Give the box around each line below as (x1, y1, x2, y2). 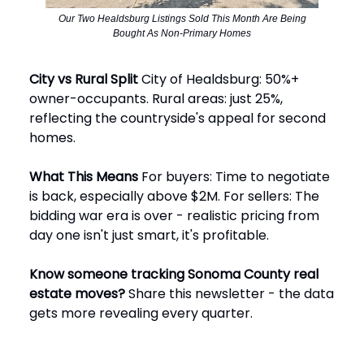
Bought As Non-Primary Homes (113, 27, 251, 39)
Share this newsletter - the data (125, 284, 334, 303)
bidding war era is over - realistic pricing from (29, 206, 319, 225)
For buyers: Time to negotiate (138, 167, 330, 186)
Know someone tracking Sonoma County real (29, 264, 318, 284)
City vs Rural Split (29, 69, 138, 89)
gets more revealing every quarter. (29, 303, 253, 323)
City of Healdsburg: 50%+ (138, 69, 299, 89)
